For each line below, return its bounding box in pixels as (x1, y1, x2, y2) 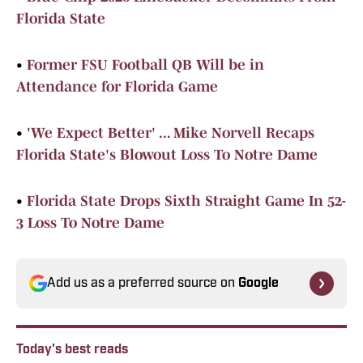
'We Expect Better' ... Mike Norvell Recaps (27, 125, 314, 142)
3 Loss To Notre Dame (16, 215, 164, 232)
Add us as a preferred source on (47, 277, 238, 291)
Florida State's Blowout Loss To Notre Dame (16, 147, 318, 164)
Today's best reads (16, 344, 128, 357)
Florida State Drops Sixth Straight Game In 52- (27, 193, 346, 210)
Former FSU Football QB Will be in (27, 57, 264, 74)
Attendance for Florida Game (16, 79, 218, 96)
